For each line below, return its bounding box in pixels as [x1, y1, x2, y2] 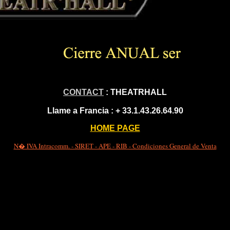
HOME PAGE [90, 124, 140, 133]
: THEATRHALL [104, 88, 167, 97]
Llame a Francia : [47, 106, 116, 116]
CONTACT [63, 88, 104, 97]
